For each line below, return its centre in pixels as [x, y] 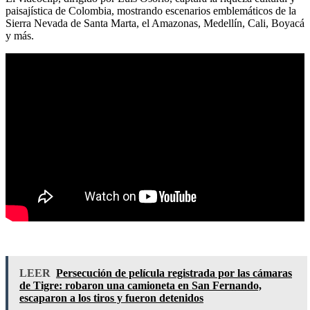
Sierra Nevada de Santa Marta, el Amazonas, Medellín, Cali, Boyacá [155, 23]
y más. [20, 35]
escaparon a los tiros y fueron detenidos [111, 298]
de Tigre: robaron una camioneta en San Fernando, [140, 285]
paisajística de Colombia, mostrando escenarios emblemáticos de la [151, 10]
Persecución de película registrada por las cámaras [174, 273]
